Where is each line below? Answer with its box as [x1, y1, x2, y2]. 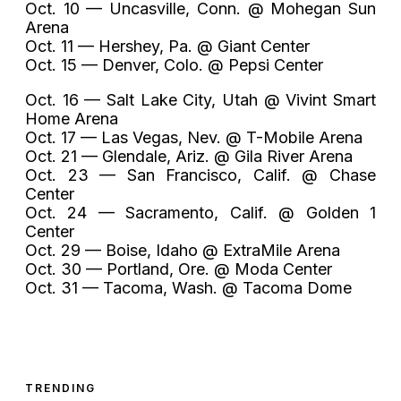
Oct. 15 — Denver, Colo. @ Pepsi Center [25, 55, 323, 74]
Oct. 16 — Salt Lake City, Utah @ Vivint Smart [25, 90, 376, 109]
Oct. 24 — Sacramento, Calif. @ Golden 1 [25, 202, 376, 222]
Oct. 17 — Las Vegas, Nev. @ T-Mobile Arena [25, 127, 363, 147]
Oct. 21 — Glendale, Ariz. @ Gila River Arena [25, 146, 353, 166]
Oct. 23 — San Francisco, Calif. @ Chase [25, 165, 376, 184]
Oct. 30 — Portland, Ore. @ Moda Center [25, 259, 332, 278]
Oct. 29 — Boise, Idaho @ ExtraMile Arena [25, 240, 340, 260]
